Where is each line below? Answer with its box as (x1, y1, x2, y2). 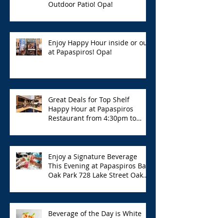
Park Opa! (48, 180, 80, 189)
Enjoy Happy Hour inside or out (48, 38, 150, 48)
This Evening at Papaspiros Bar (48, 161, 149, 171)
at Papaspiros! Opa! (48, 47, 112, 57)
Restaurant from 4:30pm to (48, 113, 136, 123)
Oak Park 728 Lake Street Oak (48, 170, 143, 180)
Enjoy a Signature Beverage (48, 152, 137, 162)
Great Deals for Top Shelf (48, 95, 129, 105)
